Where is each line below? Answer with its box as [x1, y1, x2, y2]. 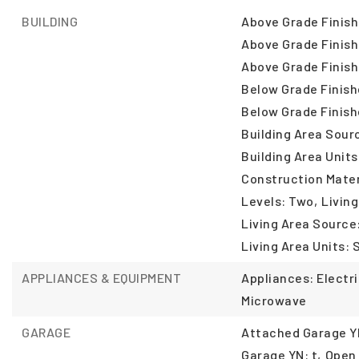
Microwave [241, 292, 307, 308]
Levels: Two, [241, 193, 318, 208]
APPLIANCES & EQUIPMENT [22, 270, 181, 285]
